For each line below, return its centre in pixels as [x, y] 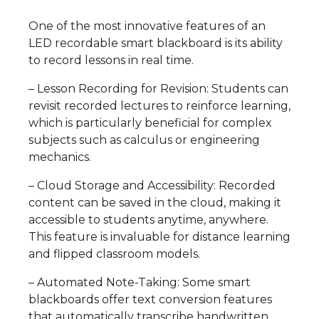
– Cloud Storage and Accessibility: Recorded [152, 186]
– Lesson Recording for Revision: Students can [158, 89]
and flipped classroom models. [114, 254]
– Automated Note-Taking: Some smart [140, 283]
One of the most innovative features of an [147, 26]
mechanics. [60, 157]
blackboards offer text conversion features [150, 300]
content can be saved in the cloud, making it [155, 203]
